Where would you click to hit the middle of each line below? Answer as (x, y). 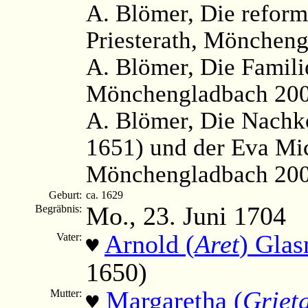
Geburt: (67, 195)
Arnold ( (150, 244)
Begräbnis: (60, 208)
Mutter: (67, 293)
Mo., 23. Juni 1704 (186, 216)
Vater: (70, 236)
